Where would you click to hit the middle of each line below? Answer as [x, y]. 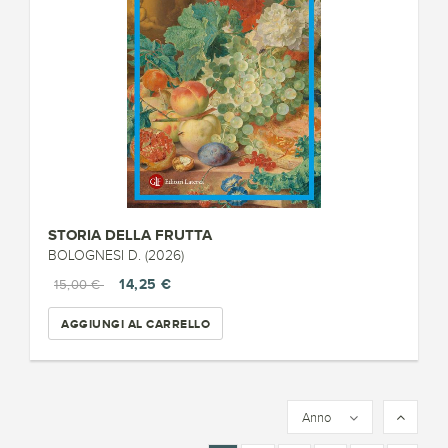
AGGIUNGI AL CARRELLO [135, 323]
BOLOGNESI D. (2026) [116, 255]
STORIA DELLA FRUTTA [130, 234]
